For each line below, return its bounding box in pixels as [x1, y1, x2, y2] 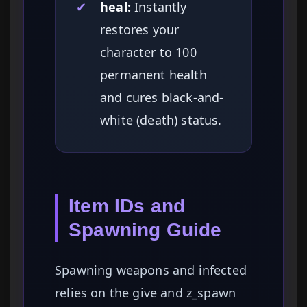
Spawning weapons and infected [55, 262, 247, 279]
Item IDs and [69, 195, 186, 217]
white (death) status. [100, 112, 222, 129]
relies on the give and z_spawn [55, 284, 236, 302]
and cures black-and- [100, 89, 224, 106]
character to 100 [100, 44, 197, 61]
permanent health [100, 66, 207, 84]
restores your [100, 21, 180, 38]
